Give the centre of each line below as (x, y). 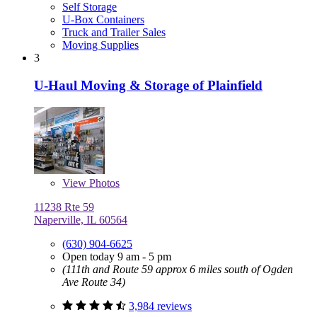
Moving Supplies (100, 45)
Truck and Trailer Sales (114, 33)
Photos (103, 183)
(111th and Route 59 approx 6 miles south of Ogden (178, 269)
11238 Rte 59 (64, 207)
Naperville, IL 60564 (81, 219)
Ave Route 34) (94, 282)
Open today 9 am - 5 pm (117, 256)
